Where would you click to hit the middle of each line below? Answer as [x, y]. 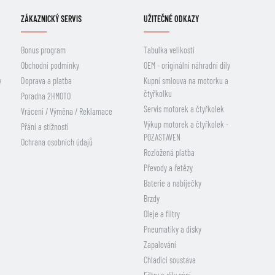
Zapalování [160, 245]
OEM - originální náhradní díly [187, 65]
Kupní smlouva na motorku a [186, 81]
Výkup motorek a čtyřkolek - [186, 124]
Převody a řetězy [168, 168]
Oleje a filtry [161, 214]
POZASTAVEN [162, 137]
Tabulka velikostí [169, 50]
